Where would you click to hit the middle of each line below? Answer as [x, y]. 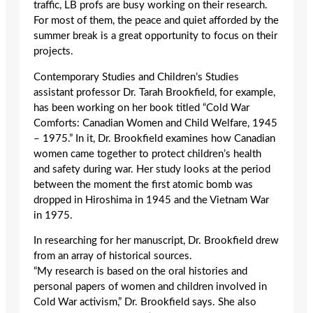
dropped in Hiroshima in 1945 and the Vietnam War [151, 200]
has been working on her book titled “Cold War [141, 108]
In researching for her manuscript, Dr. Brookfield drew [156, 241]
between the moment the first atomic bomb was [143, 184]
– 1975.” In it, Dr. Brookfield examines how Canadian [154, 138]
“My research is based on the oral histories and [140, 272]
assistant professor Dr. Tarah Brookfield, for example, [154, 92]
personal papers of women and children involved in [150, 287]
